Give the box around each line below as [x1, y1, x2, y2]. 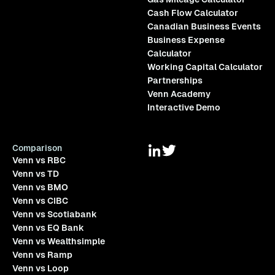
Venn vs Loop [12, 263, 69, 274]
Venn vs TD [12, 169, 59, 179]
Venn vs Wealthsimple [12, 236, 105, 247]
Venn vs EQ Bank [12, 223, 84, 233]
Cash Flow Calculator [147, 8, 238, 18]
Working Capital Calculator [147, 62, 263, 72]
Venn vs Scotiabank [12, 209, 97, 220]
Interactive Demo [147, 103, 220, 113]
